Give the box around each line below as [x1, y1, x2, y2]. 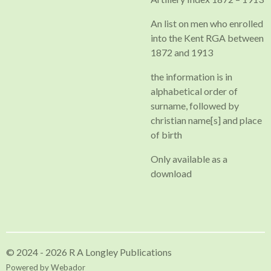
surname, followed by [151, 100, 239, 111]
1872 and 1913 [151, 47, 213, 58]
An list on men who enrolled [151, 18, 263, 29]
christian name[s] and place [151, 114, 262, 126]
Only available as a [151, 153, 227, 165]
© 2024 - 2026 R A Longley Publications [6, 246, 172, 258]
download [151, 168, 192, 179]
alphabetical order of [151, 85, 238, 97]
